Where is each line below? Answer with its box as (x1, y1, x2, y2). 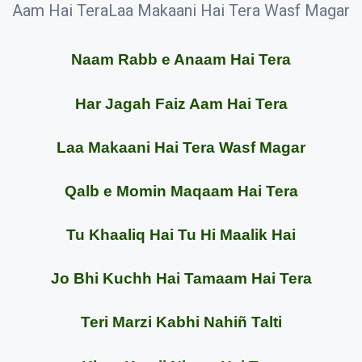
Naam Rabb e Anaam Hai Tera (71, 51, 291, 69)
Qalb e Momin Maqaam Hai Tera (64, 182, 298, 200)
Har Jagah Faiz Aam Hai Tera (74, 95, 288, 112)
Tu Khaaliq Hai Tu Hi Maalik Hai (66, 226, 296, 244)
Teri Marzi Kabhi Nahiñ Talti (80, 314, 282, 331)
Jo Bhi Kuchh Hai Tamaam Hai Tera (50, 270, 312, 288)
